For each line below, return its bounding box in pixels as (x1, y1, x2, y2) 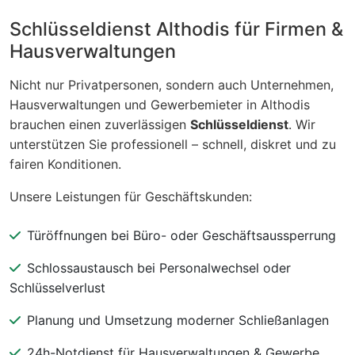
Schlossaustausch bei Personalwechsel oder (27, 259, 291, 276)
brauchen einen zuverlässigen (10, 116, 190, 132)
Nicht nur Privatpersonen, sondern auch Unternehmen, (10, 76, 334, 93)
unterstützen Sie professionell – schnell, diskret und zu (10, 136, 336, 152)
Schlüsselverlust (10, 279, 105, 296)
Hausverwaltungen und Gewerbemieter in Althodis (10, 96, 310, 113)
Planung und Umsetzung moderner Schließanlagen (27, 311, 329, 328)
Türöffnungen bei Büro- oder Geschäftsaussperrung (27, 227, 336, 243)
